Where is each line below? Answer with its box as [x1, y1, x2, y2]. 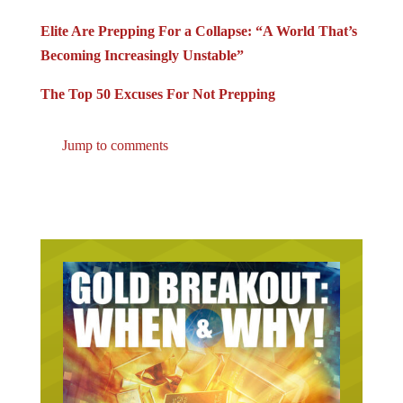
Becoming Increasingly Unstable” [40, 48, 244, 64]
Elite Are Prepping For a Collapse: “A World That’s [40, 23, 357, 40]
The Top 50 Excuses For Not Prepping [40, 86, 275, 103]
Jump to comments [58, 138, 168, 154]
